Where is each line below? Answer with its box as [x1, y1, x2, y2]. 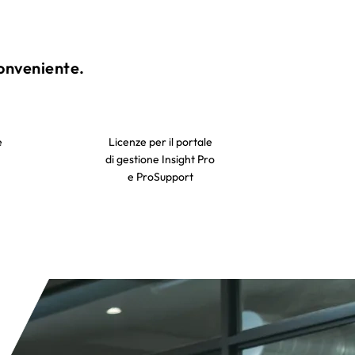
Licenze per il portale [108, 134, 212, 149]
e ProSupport [127, 169, 193, 184]
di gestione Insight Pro [105, 151, 215, 166]
